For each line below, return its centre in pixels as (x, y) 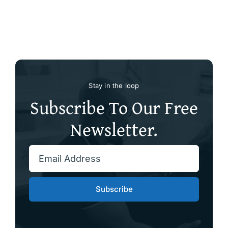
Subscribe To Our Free (114, 107)
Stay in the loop (114, 85)
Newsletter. (114, 129)
